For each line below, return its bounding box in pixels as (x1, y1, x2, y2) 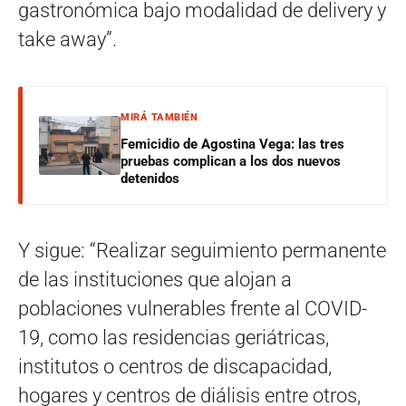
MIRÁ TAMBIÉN (121, 111, 198, 123)
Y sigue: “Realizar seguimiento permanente (18, 238, 386, 262)
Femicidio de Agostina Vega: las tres (121, 135, 344, 152)
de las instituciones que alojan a (18, 267, 292, 291)
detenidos (121, 169, 179, 187)
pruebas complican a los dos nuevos (121, 152, 341, 169)
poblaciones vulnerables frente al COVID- (18, 296, 367, 320)
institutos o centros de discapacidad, (18, 354, 332, 378)
